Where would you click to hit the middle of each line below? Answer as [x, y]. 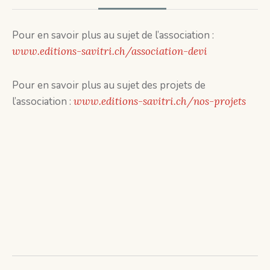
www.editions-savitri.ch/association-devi [110, 52]
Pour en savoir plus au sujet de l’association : [113, 36]
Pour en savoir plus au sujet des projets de [109, 86]
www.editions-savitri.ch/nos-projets [160, 102]
